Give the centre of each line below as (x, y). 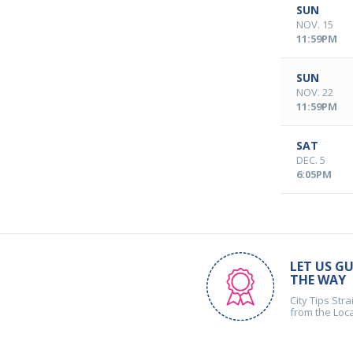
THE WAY (318, 280)
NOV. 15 (315, 24)
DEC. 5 (311, 160)
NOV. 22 (315, 92)
